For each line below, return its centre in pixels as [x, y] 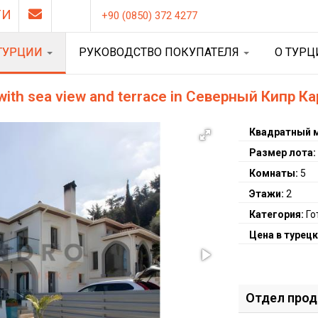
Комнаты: [275, 173]
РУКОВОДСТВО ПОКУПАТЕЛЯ [160, 52]
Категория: [278, 214]
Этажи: [268, 194]
